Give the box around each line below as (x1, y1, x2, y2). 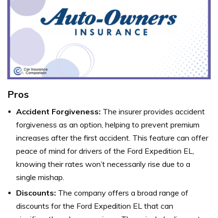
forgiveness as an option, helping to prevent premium (16, 119, 200, 129)
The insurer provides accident (101, 106, 205, 116)
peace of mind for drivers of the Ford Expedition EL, (16, 145, 194, 156)
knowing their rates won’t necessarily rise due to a (16, 159, 190, 169)
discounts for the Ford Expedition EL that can (16, 200, 173, 211)
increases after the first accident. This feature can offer (16, 132, 208, 143)
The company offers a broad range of (56, 187, 188, 198)
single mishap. (16, 172, 64, 182)
